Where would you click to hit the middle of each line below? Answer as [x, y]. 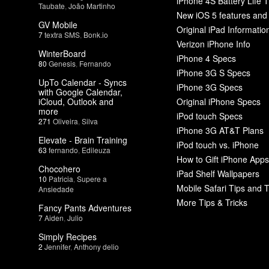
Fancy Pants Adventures [85, 207]
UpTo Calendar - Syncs [83, 82]
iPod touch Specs [210, 116]
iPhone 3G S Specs [213, 72]
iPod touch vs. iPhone [218, 144]
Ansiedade [56, 189]
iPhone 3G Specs [210, 87]
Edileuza [96, 150]
